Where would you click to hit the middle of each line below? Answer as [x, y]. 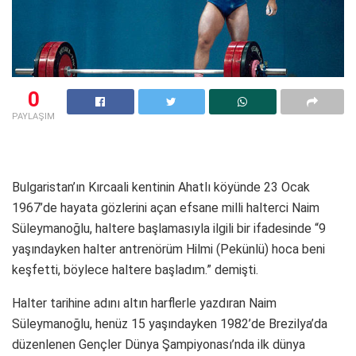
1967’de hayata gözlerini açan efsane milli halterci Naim [166, 207]
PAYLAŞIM [33, 116]
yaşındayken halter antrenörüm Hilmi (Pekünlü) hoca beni [168, 249]
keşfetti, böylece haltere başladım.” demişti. [135, 269]
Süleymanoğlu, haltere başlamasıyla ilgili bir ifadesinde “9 [169, 228]
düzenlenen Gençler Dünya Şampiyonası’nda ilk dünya [159, 344]
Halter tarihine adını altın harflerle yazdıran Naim [144, 303]
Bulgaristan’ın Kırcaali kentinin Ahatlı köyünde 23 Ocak [161, 187]
